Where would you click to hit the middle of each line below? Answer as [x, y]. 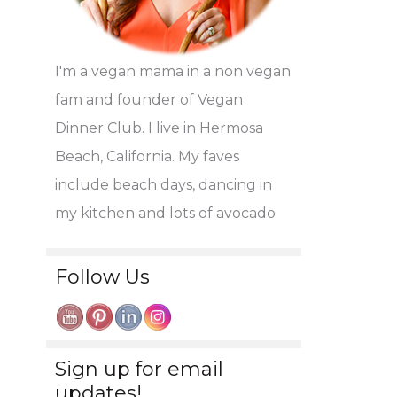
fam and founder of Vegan [149, 100]
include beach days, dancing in [163, 185]
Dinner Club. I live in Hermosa [159, 128]
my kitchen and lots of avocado [165, 214]
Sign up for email [139, 369]
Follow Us [102, 276]
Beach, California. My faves [147, 157]
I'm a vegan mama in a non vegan [173, 72]
